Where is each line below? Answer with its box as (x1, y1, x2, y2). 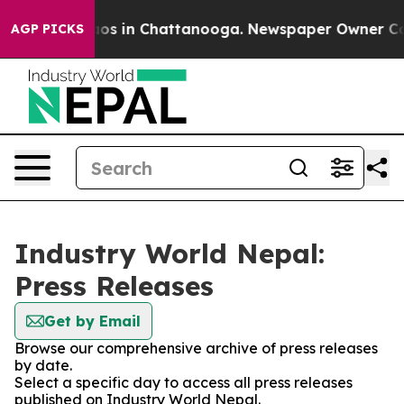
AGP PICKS (11, 21, 84, 37)
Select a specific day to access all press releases (14, 373, 353, 391)
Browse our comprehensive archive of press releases (14, 339, 378, 357)
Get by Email (44, 312, 141, 330)
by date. (14, 356, 72, 374)
